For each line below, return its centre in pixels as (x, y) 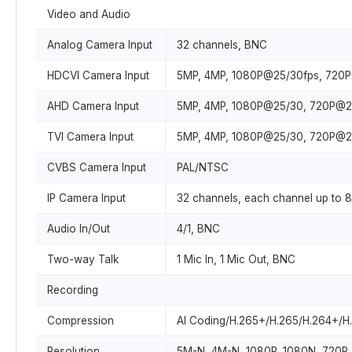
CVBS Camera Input (97, 167)
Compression (81, 321)
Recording (73, 290)
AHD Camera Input (93, 106)
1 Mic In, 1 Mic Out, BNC (236, 259)
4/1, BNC (198, 229)
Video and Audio (89, 14)
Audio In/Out (79, 229)
